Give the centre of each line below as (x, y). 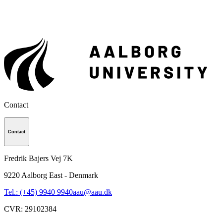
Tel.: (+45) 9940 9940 (38, 192)
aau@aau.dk (92, 192)
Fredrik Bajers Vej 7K (38, 158)
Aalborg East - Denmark (60, 175)
